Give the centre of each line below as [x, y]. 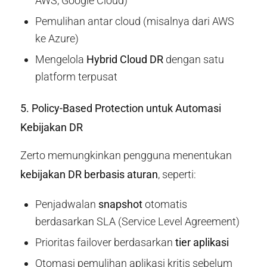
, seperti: [177, 175]
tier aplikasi [202, 242]
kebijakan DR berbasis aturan [89, 175]
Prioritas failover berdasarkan [105, 242]
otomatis [164, 204]
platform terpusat [76, 77]
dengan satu [193, 60]
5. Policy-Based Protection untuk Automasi [120, 108]
